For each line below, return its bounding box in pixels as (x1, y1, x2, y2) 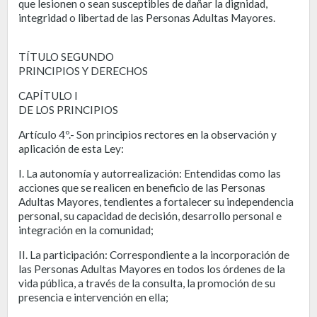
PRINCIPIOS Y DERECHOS (18, 64, 148, 77)
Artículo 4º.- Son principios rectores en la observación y (18, 127, 277, 141)
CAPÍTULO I (18, 88, 78, 102)
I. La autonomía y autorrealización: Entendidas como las (18, 166, 281, 180)
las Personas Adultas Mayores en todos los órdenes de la (18, 262, 285, 275)
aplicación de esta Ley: (18, 142, 124, 155)
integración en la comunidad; (18, 223, 154, 236)
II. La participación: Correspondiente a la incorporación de (18, 248, 289, 261)
